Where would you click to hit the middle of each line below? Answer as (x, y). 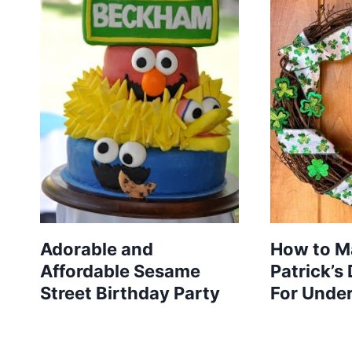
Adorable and (97, 249)
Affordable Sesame (120, 271)
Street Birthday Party (130, 293)
